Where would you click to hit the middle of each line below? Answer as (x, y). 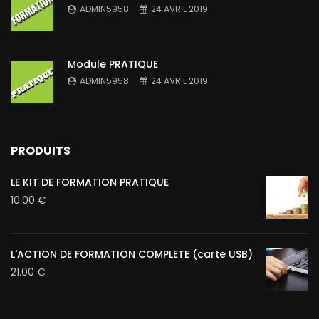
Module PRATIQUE (113, 64)
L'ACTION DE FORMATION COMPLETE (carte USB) (132, 255)
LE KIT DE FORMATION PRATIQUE (90, 183)
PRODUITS (41, 151)
